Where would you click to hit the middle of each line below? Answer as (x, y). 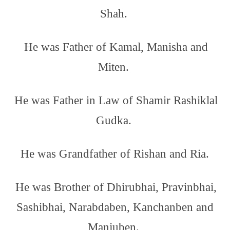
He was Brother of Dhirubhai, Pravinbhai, (116, 187)
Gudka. (115, 120)
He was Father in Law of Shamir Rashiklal (116, 100)
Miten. (115, 67)
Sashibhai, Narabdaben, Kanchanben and (115, 207)
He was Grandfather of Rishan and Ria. (116, 154)
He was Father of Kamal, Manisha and (116, 47)
